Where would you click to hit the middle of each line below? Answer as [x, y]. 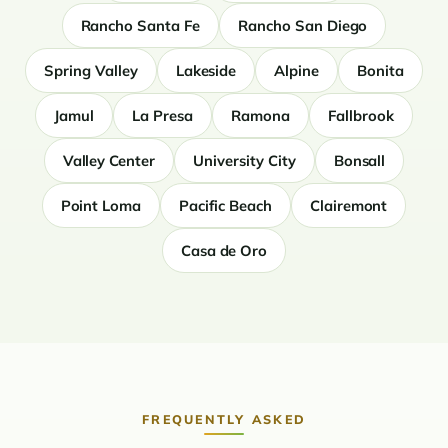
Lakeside [206, 71]
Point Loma [101, 206]
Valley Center [109, 161]
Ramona [260, 116]
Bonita [380, 71]
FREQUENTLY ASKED [224, 419]
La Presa [163, 116]
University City [244, 161]
